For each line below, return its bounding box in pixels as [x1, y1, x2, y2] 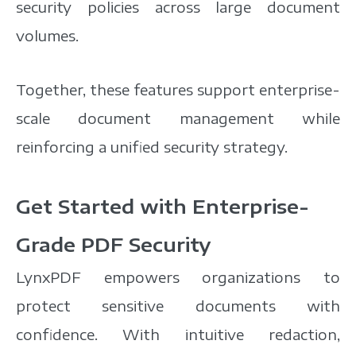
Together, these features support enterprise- [16, 79, 340, 99]
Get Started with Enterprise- [16, 193, 309, 218]
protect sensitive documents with [16, 296, 340, 315]
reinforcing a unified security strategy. [16, 137, 288, 156]
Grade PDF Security [16, 231, 211, 256]
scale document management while [16, 108, 340, 127]
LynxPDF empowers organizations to [16, 267, 340, 286]
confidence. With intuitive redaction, [16, 324, 340, 343]
